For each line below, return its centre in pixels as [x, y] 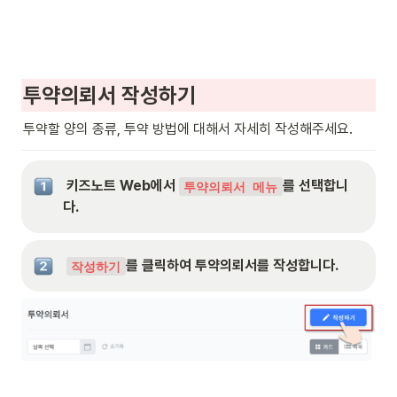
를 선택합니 [315, 186]
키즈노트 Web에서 [123, 186]
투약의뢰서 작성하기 [109, 96]
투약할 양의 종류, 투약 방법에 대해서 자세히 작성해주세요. [188, 129]
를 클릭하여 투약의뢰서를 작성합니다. [232, 266]
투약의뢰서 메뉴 [231, 187]
